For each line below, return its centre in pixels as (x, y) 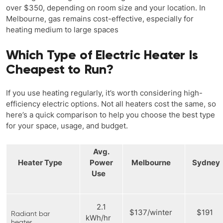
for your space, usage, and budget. (67, 125)
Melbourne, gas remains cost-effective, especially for (100, 18)
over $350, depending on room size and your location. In (106, 7)
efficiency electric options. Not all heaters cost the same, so (111, 104)
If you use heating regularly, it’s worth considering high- (104, 93)
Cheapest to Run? (60, 69)
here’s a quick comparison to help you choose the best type (111, 114)
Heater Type (43, 162)
